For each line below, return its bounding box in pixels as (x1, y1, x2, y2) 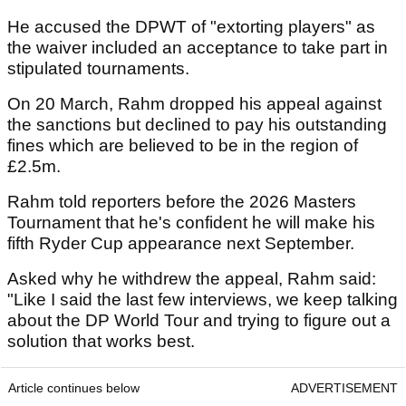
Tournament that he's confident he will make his (7, 213, 375, 233)
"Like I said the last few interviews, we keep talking (7, 290, 398, 310)
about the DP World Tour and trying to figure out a (7, 311, 391, 331)
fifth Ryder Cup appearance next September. (7, 234, 359, 254)
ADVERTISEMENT (291, 381, 398, 396)
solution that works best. (7, 332, 199, 352)
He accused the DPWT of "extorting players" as (7, 17, 375, 37)
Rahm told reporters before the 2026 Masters (7, 192, 356, 212)
